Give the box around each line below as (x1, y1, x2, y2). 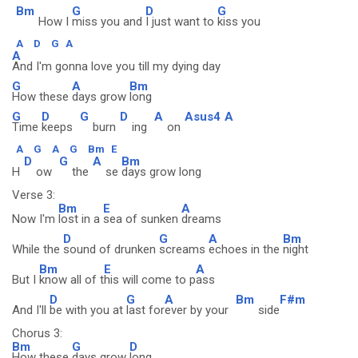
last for (126, 303, 165, 317)
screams (159, 242, 209, 257)
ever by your (165, 303, 232, 317)
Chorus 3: (12, 326, 62, 340)
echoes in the (209, 242, 283, 257)
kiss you (217, 14, 261, 29)
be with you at (50, 303, 126, 317)
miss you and (72, 14, 145, 29)
